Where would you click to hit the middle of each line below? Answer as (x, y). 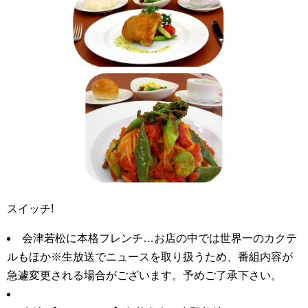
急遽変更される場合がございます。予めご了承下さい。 (144, 276)
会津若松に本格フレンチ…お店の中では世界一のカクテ (159, 239)
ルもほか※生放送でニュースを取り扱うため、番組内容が (150, 257)
